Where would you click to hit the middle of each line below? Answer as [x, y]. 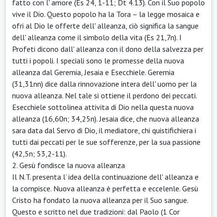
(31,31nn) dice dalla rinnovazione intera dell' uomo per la [104, 84]
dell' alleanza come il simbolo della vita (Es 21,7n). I [97, 37]
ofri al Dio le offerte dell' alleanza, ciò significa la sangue [105, 25]
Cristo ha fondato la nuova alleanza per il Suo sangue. [100, 200]
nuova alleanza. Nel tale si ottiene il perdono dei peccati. [104, 95]
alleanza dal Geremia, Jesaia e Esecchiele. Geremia [93, 72]
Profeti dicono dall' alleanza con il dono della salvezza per [108, 49]
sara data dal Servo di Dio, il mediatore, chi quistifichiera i [104, 130]
